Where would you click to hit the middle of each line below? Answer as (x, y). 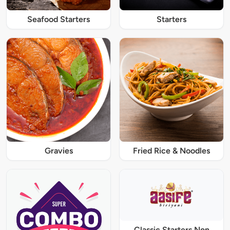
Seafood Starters (59, 19)
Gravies (59, 150)
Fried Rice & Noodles (171, 150)
